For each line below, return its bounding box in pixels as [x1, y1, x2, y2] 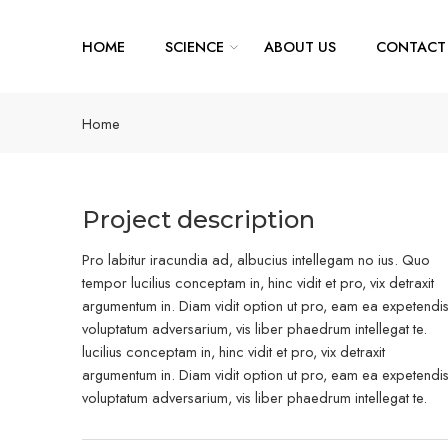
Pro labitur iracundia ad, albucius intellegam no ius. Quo [82, 248, 430, 270]
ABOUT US [264, 36, 336, 57]
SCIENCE [165, 36, 224, 57]
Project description [82, 204, 315, 234]
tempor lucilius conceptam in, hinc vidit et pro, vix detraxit [82, 271, 434, 293]
